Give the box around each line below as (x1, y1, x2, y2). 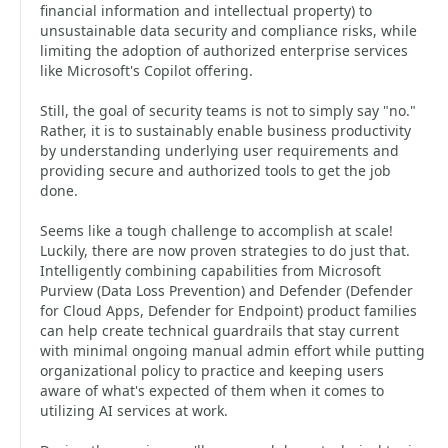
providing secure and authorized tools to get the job (40, 161, 391, 180)
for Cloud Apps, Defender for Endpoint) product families (40, 301, 417, 320)
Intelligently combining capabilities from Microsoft (40, 261, 381, 280)
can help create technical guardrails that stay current (40, 321, 399, 340)
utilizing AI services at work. (40, 401, 228, 420)
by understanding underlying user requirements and (40, 141, 399, 160)
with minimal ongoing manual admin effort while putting (40, 341, 425, 360)
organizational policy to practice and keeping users (40, 361, 384, 380)
